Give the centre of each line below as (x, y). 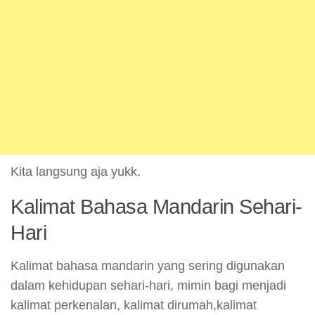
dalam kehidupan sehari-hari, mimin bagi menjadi (148, 285)
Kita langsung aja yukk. (76, 172)
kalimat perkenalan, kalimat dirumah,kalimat (134, 305)
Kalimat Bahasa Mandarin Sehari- (156, 207)
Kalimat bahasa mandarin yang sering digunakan (148, 266)
